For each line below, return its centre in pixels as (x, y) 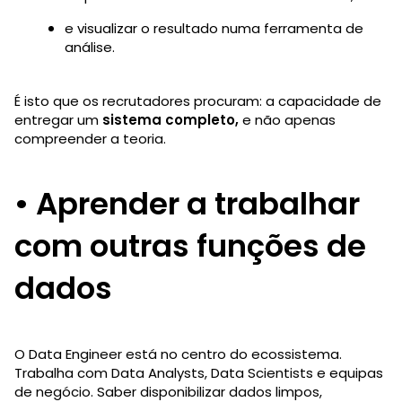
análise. (90, 47)
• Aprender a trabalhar (187, 203)
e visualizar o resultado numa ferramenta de (214, 28)
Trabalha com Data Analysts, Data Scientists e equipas (199, 372)
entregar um (58, 119)
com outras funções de (190, 245)
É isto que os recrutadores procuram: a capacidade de (198, 100)
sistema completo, (170, 119)
